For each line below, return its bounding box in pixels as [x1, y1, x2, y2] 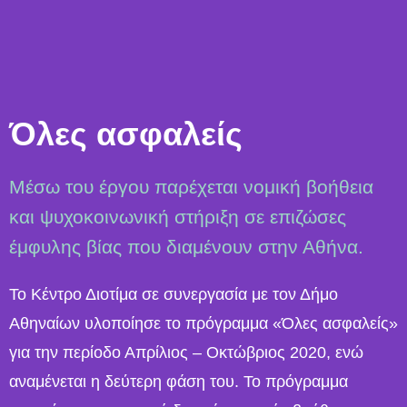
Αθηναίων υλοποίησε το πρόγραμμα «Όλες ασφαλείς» [9, 313, 398, 333]
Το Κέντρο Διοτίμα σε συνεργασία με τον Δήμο [9, 284, 338, 303]
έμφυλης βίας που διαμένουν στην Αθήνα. [9, 235, 363, 257]
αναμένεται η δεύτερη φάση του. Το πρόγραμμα [9, 372, 348, 391]
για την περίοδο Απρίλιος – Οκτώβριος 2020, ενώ [9, 342, 363, 362]
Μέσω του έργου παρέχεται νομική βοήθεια [9, 175, 373, 197]
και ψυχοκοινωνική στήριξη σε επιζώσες [9, 205, 346, 227]
